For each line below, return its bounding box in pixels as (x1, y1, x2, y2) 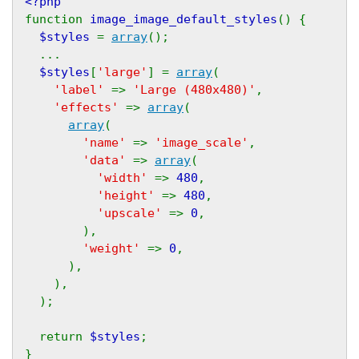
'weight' (83, 241, 147, 256)
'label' (54, 83, 111, 98)
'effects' (54, 100, 126, 115)
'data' (83, 153, 133, 168)
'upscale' (97, 206, 169, 221)
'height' (97, 188, 162, 204)
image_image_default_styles (90, 12, 277, 27)
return (25, 329, 90, 345)
